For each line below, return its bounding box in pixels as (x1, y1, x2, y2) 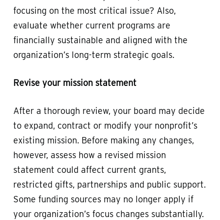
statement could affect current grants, (13, 164, 166, 175)
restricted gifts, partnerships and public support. (13, 179, 206, 190)
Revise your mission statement (13, 77, 137, 88)
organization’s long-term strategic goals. (13, 49, 174, 60)
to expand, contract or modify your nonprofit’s (13, 120, 197, 131)
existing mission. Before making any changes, (13, 135, 194, 145)
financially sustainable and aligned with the (13, 34, 188, 45)
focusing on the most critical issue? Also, (13, 5, 176, 16)
